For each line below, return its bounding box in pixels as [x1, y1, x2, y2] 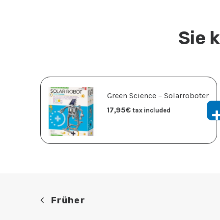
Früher [51, 194, 85, 206]
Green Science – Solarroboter [107, 91, 209, 101]
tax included [133, 107, 170, 114]
